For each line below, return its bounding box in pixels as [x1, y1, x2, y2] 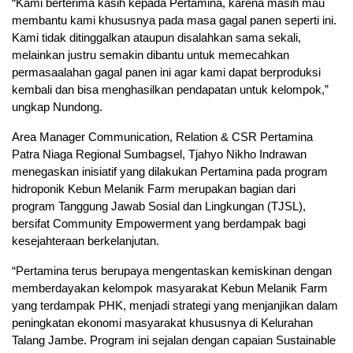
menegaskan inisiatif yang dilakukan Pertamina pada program [12, 165, 328, 179]
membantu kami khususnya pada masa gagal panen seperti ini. [12, 13, 336, 28]
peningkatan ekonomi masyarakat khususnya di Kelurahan [12, 316, 313, 330]
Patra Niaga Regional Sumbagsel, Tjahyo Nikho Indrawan [12, 147, 307, 162]
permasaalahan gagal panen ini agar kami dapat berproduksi [12, 65, 321, 80]
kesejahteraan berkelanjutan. [12, 234, 159, 248]
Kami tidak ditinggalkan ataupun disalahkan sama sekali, [12, 31, 301, 45]
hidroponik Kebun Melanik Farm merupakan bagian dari [12, 182, 295, 196]
